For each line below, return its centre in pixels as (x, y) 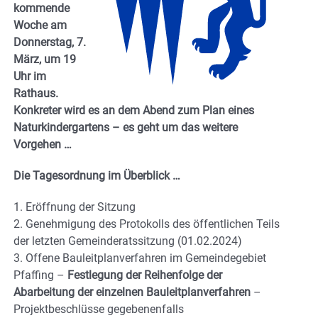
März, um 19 (45, 59)
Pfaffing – (40, 275)
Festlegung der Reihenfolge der (145, 275)
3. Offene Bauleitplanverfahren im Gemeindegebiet (140, 258)
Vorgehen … (43, 144)
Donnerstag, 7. (50, 42)
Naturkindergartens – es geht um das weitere (126, 127)
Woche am (40, 25)
